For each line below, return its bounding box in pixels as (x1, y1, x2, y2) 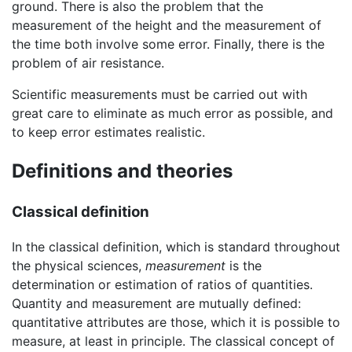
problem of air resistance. (12, 54, 164, 71)
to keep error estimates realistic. (12, 123, 205, 140)
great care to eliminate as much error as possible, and (12, 104, 333, 121)
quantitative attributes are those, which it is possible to (12, 314, 340, 331)
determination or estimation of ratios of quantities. (12, 277, 313, 293)
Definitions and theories (12, 159, 233, 182)
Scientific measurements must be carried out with (12, 86, 307, 102)
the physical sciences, (12, 258, 145, 274)
